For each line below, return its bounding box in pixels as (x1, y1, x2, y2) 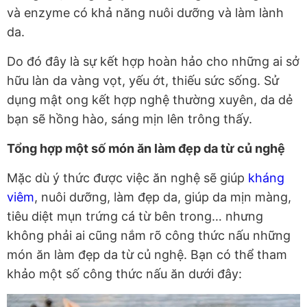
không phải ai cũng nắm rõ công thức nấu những (7, 228, 291, 243)
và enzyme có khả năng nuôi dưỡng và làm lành (7, 5, 284, 21)
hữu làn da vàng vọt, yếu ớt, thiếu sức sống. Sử (7, 73, 279, 88)
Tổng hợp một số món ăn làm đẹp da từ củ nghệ (7, 141, 285, 156)
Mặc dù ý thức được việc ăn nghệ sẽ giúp (7, 171, 248, 186)
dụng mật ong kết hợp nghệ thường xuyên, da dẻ (7, 93, 293, 108)
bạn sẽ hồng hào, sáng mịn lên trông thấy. (7, 112, 252, 127)
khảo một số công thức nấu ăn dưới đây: (7, 267, 242, 282)
